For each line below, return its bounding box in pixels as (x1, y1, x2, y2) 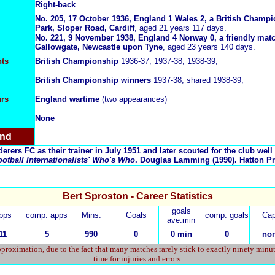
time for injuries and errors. (93, 254, 182, 263)
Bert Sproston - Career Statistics (63, 190, 213, 201)
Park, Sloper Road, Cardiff (35, 23, 134, 33)
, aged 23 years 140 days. (163, 42, 255, 52)
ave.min (167, 215, 195, 225)
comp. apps (26, 210, 68, 220)
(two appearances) (99, 95, 167, 104)
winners (121, 76, 153, 85)
